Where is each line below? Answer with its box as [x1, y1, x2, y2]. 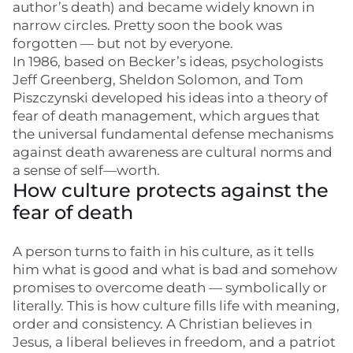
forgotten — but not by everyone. [13, 35, 233, 51]
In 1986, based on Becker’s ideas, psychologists [13, 54, 323, 69]
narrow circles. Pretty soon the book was [13, 17, 282, 33]
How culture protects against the [13, 179, 329, 202]
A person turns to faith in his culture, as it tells [13, 243, 314, 259]
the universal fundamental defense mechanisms [13, 126, 333, 142]
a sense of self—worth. [13, 162, 160, 178]
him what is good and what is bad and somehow [13, 262, 337, 277]
